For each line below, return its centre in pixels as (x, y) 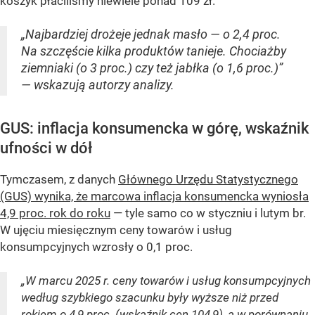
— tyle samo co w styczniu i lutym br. (208, 213)
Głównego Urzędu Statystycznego (208, 179)
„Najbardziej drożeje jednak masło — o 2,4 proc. (151, 34)
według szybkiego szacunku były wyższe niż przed (150, 297)
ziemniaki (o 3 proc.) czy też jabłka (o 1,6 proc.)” (152, 67)
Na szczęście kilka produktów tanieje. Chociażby (154, 51)
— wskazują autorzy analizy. (98, 84)
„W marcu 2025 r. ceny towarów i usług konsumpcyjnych (166, 280)
